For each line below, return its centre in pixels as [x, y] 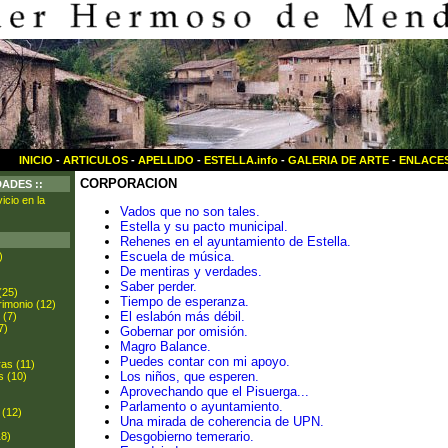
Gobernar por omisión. [184, 332]
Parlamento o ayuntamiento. [201, 407]
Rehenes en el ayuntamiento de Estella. [235, 242]
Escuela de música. [177, 257]
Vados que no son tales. [190, 212]
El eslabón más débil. [182, 317]
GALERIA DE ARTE [338, 160]
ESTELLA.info [241, 160]
